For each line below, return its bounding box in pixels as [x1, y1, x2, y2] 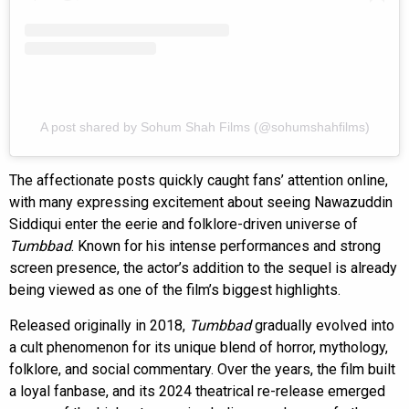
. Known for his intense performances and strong [71, 237, 381, 256]
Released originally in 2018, [9, 317, 189, 335]
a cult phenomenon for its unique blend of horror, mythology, [9, 339, 388, 357]
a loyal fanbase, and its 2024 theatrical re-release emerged [9, 383, 385, 401]
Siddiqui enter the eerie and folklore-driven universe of [9, 215, 358, 234]
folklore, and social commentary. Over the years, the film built [9, 361, 395, 379]
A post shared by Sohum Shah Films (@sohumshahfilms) [39, 120, 370, 135]
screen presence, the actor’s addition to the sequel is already [9, 259, 397, 278]
